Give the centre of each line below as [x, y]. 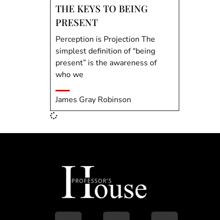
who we [69, 74]
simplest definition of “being [105, 51]
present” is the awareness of [106, 63]
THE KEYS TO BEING [102, 8]
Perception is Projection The [105, 39]
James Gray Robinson [93, 100]
